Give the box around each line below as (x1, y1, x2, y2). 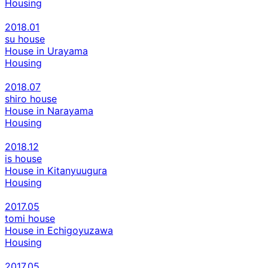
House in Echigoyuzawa (5, 224, 113, 236)
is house (5, 152, 42, 165)
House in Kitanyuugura (5, 164, 107, 176)
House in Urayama (5, 44, 88, 57)
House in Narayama (5, 104, 93, 117)
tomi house (5, 212, 55, 224)
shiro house (5, 92, 57, 105)
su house (5, 32, 45, 45)
